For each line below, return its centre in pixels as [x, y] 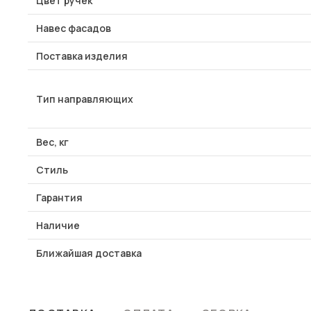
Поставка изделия [82, 56]
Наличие [58, 225]
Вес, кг [52, 142]
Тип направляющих [85, 99]
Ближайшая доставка [89, 253]
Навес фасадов [74, 28]
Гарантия [59, 197]
